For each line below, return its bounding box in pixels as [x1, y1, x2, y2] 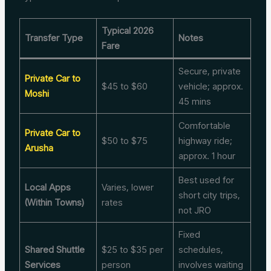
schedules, [178, 243, 223, 255]
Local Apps [24, 181, 71, 193]
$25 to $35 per [101, 243, 163, 255]
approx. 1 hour [178, 149, 235, 162]
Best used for [178, 174, 234, 186]
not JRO [178, 204, 211, 216]
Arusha [24, 142, 53, 154]
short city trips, [178, 189, 240, 201]
